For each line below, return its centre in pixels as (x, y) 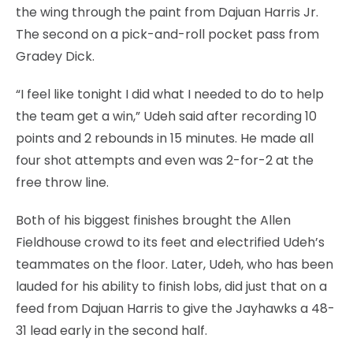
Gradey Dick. (55, 56)
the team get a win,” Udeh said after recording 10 (166, 116)
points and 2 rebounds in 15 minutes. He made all (165, 138)
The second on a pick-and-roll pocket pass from (167, 34)
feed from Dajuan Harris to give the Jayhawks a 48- (175, 308)
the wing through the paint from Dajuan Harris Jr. (167, 12)
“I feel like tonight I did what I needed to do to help (170, 94)
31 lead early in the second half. (111, 330)
